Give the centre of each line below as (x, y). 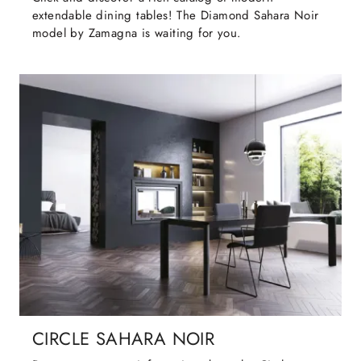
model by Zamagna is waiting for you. (137, 33)
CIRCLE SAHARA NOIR (124, 339)
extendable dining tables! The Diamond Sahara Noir (176, 16)
